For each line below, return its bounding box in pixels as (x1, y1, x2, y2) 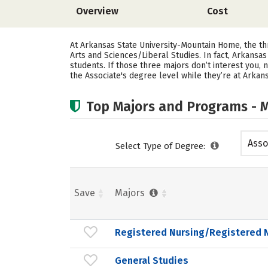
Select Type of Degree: (115, 141, 208, 151)
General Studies (115, 254, 188, 266)
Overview (76, 5, 118, 17)
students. (70, 60, 108, 71)
